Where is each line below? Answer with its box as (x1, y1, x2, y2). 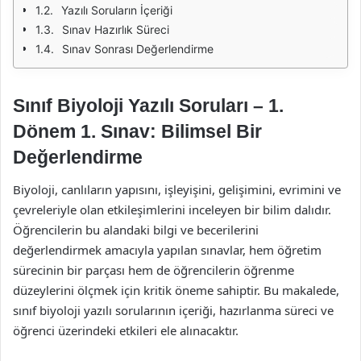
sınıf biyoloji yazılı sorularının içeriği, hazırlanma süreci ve (13, 301, 334, 318)
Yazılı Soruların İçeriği (61, 3, 172, 17)
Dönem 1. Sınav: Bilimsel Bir (13, 121, 262, 142)
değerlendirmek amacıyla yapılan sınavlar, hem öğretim (13, 241, 322, 258)
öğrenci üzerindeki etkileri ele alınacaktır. (13, 322, 239, 338)
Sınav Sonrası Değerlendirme (62, 42, 214, 56)
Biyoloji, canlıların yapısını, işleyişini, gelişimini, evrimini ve (13, 180, 341, 197)
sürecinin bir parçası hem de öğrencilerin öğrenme (13, 261, 294, 278)
